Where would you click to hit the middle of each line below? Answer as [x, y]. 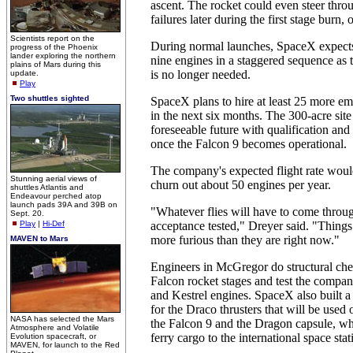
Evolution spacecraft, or [53, 336]
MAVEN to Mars [39, 238]
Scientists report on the [52, 38]
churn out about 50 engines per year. [241, 185]
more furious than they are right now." [245, 240]
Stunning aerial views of [54, 178]
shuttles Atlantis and [47, 187]
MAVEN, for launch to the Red [65, 345]
